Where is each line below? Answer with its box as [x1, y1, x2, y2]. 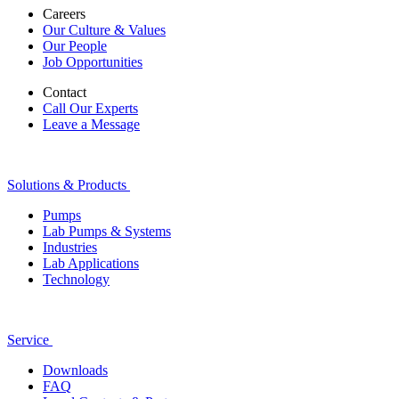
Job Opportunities [43, 54, 142, 70]
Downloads [43, 362, 108, 379]
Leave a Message [43, 117, 140, 133]
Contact [43, 85, 86, 101]
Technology [43, 272, 110, 288]
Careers [43, 6, 85, 22]
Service [7, 332, 49, 348]
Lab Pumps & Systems [43, 224, 171, 240]
